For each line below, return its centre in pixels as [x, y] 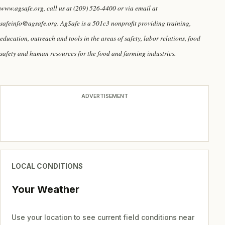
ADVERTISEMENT [104, 96]
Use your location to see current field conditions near [103, 218]
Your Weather [45, 189]
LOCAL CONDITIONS [47, 166]
